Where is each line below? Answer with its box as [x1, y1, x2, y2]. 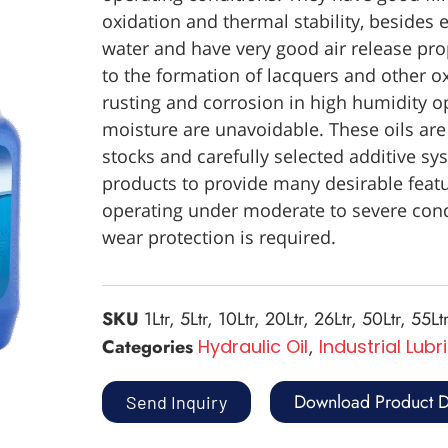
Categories [102, 334, 193, 360]
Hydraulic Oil [198, 334, 308, 359]
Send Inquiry [126, 391, 227, 413]
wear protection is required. [102, 225, 336, 249]
